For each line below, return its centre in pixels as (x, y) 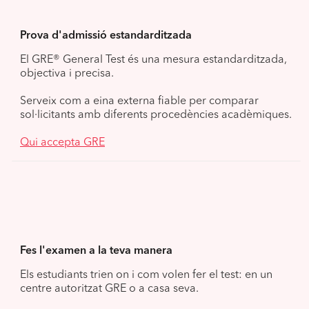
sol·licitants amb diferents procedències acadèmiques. (156, 115)
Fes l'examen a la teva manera (96, 251)
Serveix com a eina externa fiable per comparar (139, 101)
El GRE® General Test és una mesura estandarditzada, (153, 60)
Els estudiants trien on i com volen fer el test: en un (146, 275)
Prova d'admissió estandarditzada (106, 36)
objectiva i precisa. (67, 73)
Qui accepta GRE (62, 142)
